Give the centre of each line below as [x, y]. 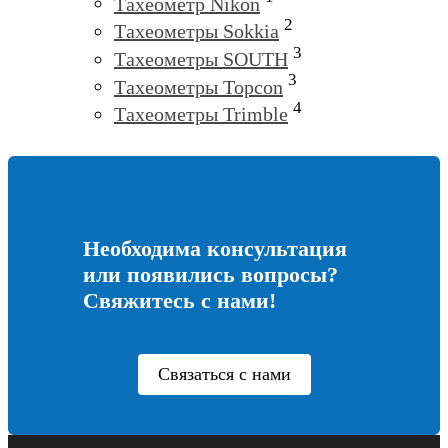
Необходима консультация [215, 248]
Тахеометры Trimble [201, 114]
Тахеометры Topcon [198, 86]
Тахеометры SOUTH [201, 58]
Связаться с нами [224, 374]
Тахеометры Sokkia [196, 31]
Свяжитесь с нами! [180, 300]
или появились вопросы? [211, 274]
